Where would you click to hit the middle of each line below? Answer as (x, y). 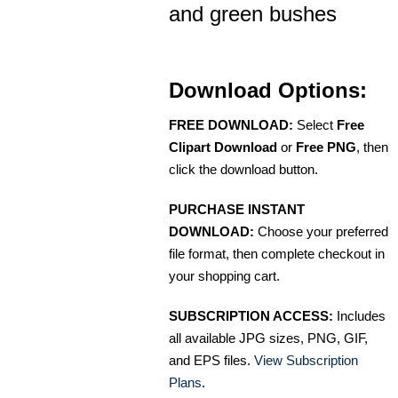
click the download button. (243, 169)
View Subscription (306, 360)
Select (315, 124)
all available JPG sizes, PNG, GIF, (268, 338)
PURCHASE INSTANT (237, 209)
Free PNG (326, 147)
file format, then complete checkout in (277, 253)
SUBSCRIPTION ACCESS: (251, 315)
